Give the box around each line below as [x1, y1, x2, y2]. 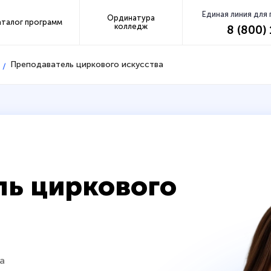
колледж [114, 21, 148, 31]
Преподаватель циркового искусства [10, 59, 163, 70]
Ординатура [106, 13, 155, 22]
